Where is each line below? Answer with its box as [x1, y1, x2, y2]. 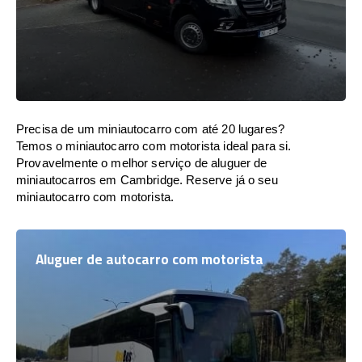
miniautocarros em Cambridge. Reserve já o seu [16, 173, 278, 187]
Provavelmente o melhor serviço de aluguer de [16, 156, 267, 170]
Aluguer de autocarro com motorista [36, 246, 263, 272]
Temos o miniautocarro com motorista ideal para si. [16, 139, 292, 153]
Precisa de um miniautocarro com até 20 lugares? [16, 122, 285, 136]
